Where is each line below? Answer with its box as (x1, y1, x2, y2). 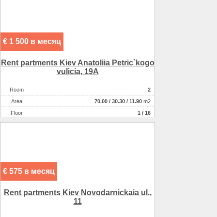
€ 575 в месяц (3, 167, 55, 176)
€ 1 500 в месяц (3, 37, 61, 46)
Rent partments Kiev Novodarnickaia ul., (3, 188, 152, 197)
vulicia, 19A (56, 67, 99, 76)
